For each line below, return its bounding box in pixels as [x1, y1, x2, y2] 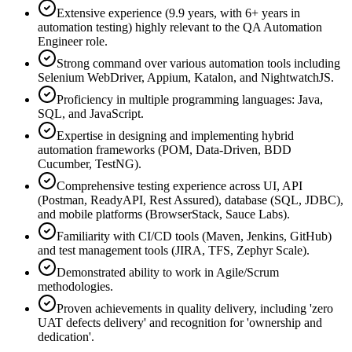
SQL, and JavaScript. [38, 106, 144, 120]
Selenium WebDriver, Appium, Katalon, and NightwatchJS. [38, 70, 334, 84]
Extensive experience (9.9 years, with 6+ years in [57, 5, 300, 20]
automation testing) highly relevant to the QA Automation [38, 20, 322, 34]
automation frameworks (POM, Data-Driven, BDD [38, 142, 291, 156]
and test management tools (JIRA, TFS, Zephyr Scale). [38, 243, 310, 257]
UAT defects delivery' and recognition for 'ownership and [38, 315, 322, 329]
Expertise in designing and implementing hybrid [57, 128, 294, 142]
